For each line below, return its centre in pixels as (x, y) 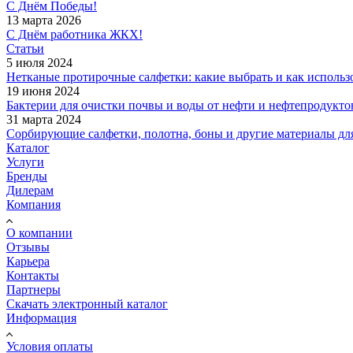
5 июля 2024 (39, 62)
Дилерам (30, 190)
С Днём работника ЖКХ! (74, 34)
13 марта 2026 (44, 20)
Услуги (25, 162)
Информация (41, 318)
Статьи (25, 48)
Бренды (27, 176)
